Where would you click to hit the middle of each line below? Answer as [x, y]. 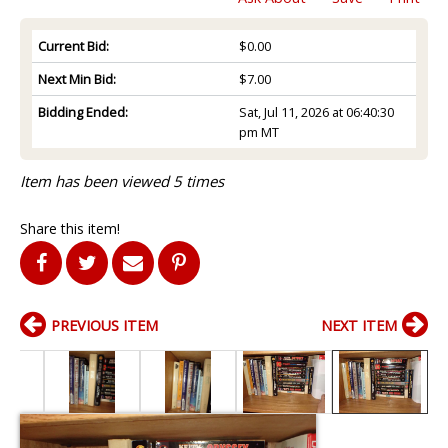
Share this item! [70, 228]
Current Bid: [73, 45]
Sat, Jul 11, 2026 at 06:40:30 [316, 111]
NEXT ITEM [359, 325]
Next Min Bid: [77, 78]
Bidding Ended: [83, 111]
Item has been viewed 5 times [122, 180]
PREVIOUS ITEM [104, 325]
